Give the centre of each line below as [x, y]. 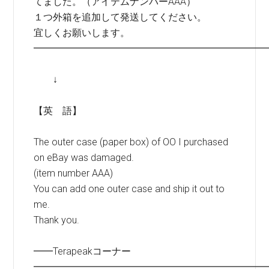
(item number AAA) [74, 173]
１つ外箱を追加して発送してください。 [120, 17]
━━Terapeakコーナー [83, 251]
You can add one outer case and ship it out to [129, 189]
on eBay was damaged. [85, 158]
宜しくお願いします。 [82, 33]
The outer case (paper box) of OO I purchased [131, 142]
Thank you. [57, 220]
